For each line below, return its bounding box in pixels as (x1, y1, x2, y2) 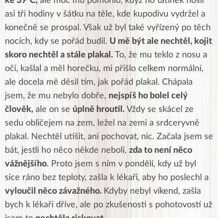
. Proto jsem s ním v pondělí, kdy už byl (47, 159, 196, 168)
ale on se (33, 105, 73, 114)
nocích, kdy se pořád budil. (5, 36, 109, 46)
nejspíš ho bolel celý (109, 91, 188, 100)
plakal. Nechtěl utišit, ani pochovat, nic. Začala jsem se (5, 132, 213, 141)
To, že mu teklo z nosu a (113, 50, 207, 59)
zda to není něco (129, 145, 192, 155)
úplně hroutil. (73, 105, 125, 114)
